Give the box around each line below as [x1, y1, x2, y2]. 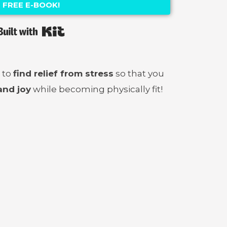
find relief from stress [13, 68, 113, 79]
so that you [113, 68, 164, 79]
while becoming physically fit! [31, 84, 163, 94]
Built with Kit [64, 24, 121, 35]
